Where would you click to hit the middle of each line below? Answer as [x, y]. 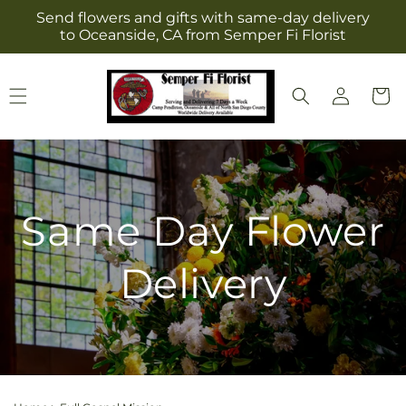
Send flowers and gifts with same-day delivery [203, 18]
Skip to [50, 11]
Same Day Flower [203, 231]
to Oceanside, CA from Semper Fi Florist [203, 35]
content [53, 27]
